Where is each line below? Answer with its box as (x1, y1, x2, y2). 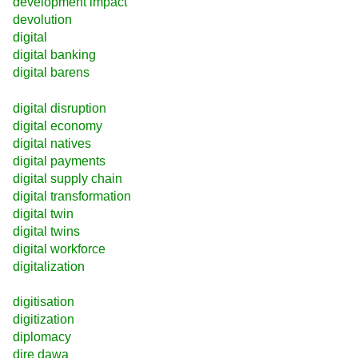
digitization (13, 312, 74, 327)
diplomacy (13, 330, 71, 344)
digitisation (13, 295, 74, 309)
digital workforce (13, 241, 105, 256)
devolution (13, 13, 72, 27)
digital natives (13, 136, 91, 150)
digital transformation (13, 189, 131, 203)
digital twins (13, 224, 80, 238)
